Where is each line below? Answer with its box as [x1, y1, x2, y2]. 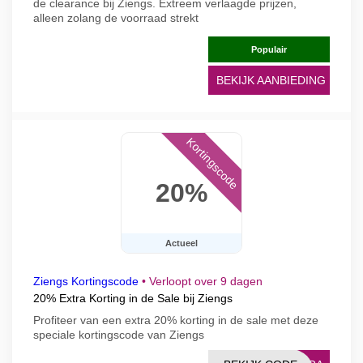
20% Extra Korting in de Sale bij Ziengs [33, 292, 233, 305]
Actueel [165, 238, 198, 248]
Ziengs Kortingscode [33, 275, 139, 288]
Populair [251, 45, 287, 54]
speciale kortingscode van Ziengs [33, 328, 204, 341]
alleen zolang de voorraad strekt [33, 11, 199, 24]
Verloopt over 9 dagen [149, 275, 263, 288]
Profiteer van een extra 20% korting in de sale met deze [33, 314, 318, 327]
